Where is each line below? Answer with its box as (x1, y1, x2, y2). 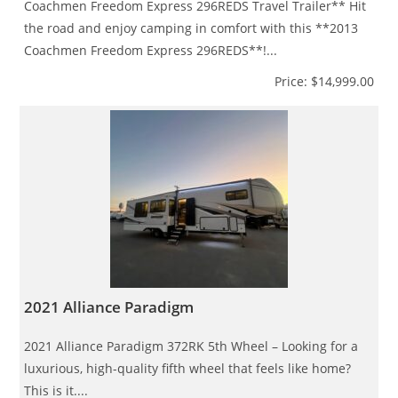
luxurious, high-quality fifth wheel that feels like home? (24, 359, 352, 377)
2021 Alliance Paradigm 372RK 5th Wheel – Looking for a (24, 337, 359, 354)
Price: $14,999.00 (274, 72, 374, 90)
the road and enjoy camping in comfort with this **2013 (24, 19, 359, 36)
